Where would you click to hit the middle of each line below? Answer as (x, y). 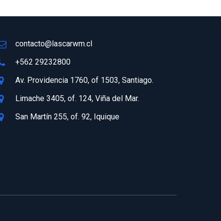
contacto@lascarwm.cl (54, 44)
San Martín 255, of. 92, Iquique (67, 117)
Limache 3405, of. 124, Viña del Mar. (77, 98)
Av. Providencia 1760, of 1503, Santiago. (84, 80)
